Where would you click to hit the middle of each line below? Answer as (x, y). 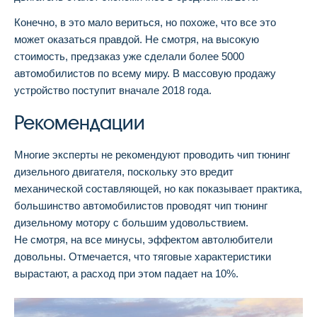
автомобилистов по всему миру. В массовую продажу (145, 74)
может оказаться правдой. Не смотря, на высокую (137, 40)
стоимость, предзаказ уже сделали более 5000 (129, 57)
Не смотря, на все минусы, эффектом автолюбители (143, 240)
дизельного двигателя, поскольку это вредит (124, 172)
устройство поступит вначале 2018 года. (113, 91)
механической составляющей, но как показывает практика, (158, 189)
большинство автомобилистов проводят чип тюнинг (141, 206)
